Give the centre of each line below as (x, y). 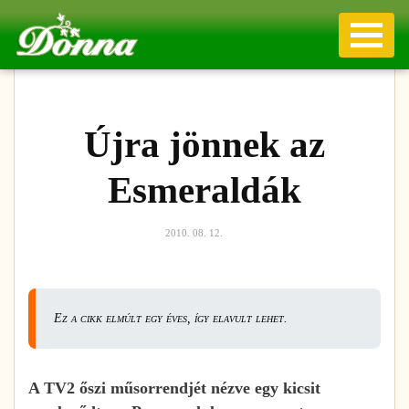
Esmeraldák (204, 189)
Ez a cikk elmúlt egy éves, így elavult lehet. (171, 318)
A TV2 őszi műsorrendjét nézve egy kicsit (174, 388)
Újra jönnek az (204, 144)
